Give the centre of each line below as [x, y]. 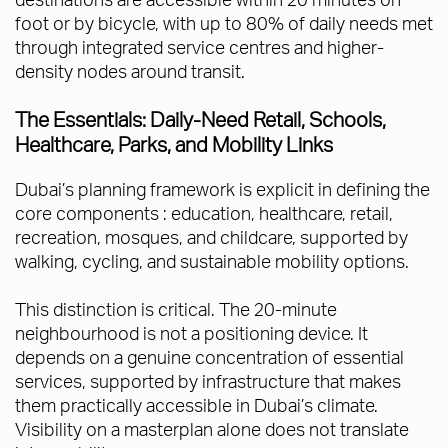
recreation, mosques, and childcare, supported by [211, 237]
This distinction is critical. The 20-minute [176, 309]
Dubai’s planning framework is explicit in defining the [222, 189]
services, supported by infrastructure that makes [208, 381]
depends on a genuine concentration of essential [209, 357]
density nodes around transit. [132, 71]
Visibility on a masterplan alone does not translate [212, 429]
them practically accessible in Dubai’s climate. [196, 405]
